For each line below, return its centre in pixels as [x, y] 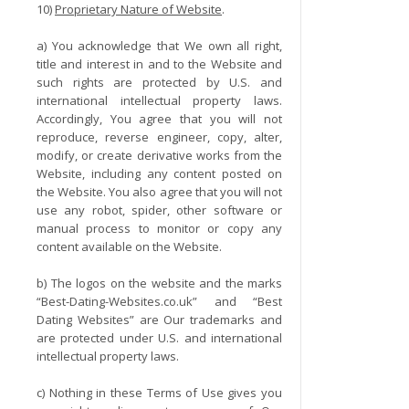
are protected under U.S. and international [160, 338]
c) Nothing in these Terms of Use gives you [160, 393]
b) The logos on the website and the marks [160, 283]
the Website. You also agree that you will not [160, 192]
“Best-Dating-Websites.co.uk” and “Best [160, 301]
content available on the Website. [129, 246]
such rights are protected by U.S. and [160, 82]
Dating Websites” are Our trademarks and [160, 320]
